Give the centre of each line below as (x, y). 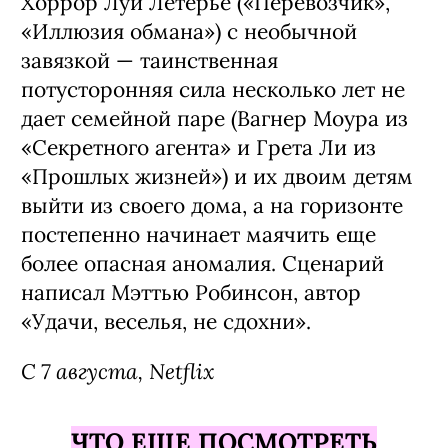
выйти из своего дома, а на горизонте (212, 205)
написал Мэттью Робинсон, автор (191, 292)
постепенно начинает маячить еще (198, 234)
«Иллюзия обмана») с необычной (189, 31)
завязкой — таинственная (149, 60)
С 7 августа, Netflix (117, 370)
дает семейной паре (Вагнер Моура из (214, 118)
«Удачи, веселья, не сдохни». (166, 321)
